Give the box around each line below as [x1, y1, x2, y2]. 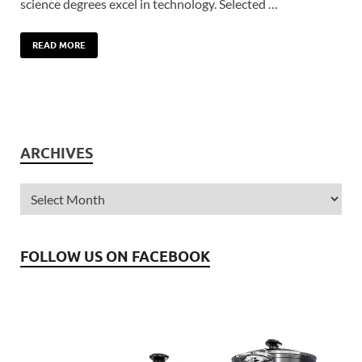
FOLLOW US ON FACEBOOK [20, 247, 210, 265]
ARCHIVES [20, 144, 93, 162]
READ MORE [32, 39, 86, 51]
